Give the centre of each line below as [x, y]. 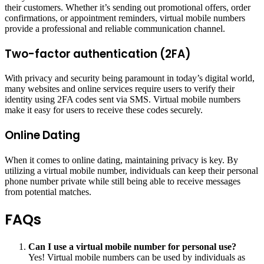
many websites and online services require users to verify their [120, 89]
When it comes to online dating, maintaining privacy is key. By [121, 160]
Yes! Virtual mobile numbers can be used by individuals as [137, 257]
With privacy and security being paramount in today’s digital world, [130, 78]
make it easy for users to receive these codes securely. [104, 110]
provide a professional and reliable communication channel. [115, 28]
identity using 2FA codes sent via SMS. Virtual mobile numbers [123, 100]
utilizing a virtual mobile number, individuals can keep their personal [131, 170]
